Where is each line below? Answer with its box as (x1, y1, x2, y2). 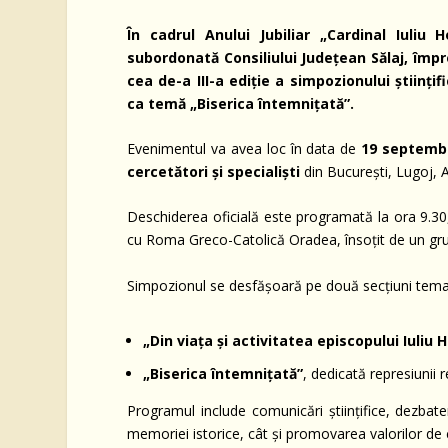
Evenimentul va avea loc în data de (127, 139, 362, 159)
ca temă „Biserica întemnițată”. (127, 93, 355, 113)
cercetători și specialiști (127, 162, 301, 182)
